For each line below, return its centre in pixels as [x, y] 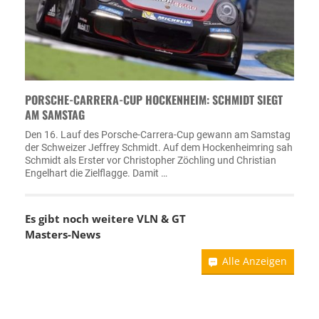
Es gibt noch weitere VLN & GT [105, 219]
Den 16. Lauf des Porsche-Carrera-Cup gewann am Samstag [158, 135]
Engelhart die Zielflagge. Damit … [96, 173]
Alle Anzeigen [255, 261]
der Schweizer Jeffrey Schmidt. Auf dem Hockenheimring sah [159, 147]
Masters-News [63, 234]
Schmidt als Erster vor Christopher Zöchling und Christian [151, 160]
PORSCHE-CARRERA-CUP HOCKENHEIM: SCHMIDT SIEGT [154, 100]
